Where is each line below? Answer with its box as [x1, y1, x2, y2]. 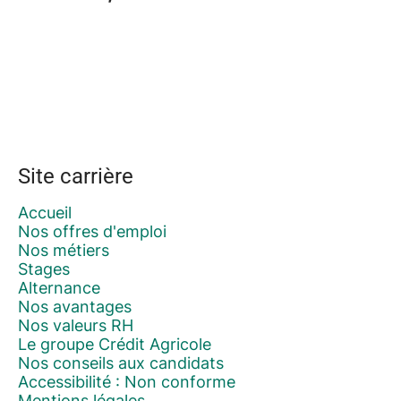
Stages [18, 260, 70, 278]
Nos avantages [18, 297, 132, 316]
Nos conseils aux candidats [18, 354, 224, 372]
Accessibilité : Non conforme [18, 372, 235, 391]
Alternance [18, 278, 100, 297]
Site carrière [18, 164, 133, 189]
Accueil [18, 203, 72, 222]
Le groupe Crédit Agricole [18, 335, 211, 354]
